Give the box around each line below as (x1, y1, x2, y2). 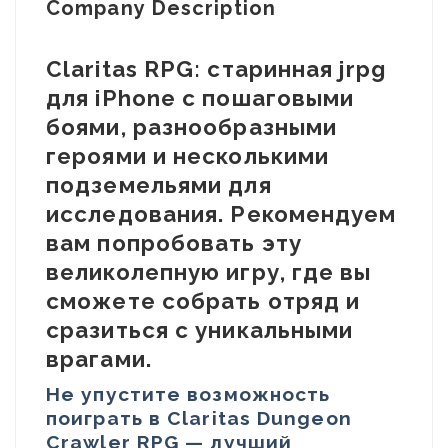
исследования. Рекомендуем (46, 201, 397, 227)
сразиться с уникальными (46, 317, 354, 343)
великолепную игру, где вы (46, 259, 372, 285)
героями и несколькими (46, 143, 330, 169)
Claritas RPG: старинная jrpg (46, 56, 386, 82)
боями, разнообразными (46, 114, 338, 140)
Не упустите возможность (46, 383, 331, 405)
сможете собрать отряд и (46, 288, 361, 314)
